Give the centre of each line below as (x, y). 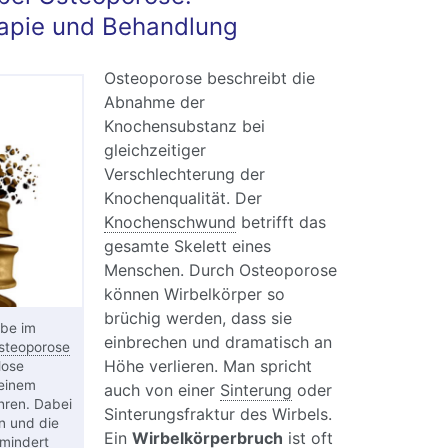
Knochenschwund (169, 222)
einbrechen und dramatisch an (217, 342)
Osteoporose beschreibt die (209, 78)
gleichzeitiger (154, 150)
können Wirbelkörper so (194, 294)
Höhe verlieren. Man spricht (207, 366)
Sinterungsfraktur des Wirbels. (217, 414)
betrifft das (280, 222)
